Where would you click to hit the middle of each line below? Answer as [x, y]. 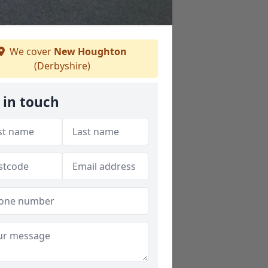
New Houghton [90, 51]
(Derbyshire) [62, 66]
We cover [31, 51]
